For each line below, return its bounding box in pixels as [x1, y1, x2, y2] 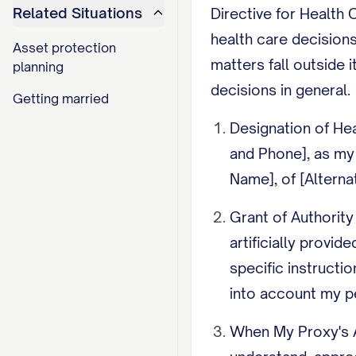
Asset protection [13, 40, 116, 56]
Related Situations [13, 4, 142, 21]
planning [13, 59, 64, 75]
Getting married [13, 91, 109, 106]
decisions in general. [211, 81, 350, 99]
